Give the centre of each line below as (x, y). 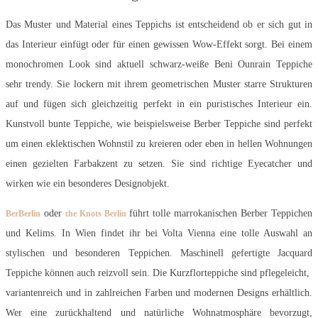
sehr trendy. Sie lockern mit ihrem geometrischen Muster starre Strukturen (159, 84)
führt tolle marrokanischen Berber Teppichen (219, 214)
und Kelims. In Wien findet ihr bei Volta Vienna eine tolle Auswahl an (159, 234)
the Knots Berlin (95, 214)
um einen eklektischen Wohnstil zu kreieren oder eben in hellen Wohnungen (159, 144)
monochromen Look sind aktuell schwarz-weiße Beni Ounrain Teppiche (159, 65)
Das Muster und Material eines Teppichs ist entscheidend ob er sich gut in (159, 25)
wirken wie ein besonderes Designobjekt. (88, 184)
